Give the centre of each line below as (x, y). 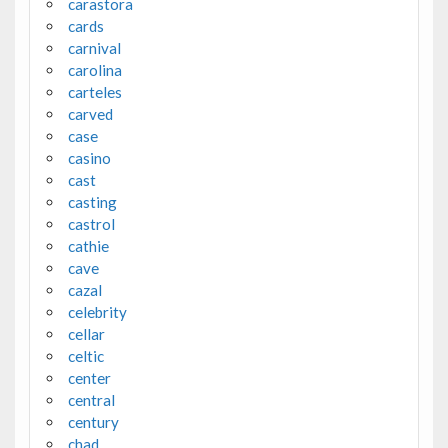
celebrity (97, 311)
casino (89, 157)
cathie (88, 245)
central (91, 399)
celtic (85, 355)
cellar (86, 333)
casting (92, 201)
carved (90, 113)
